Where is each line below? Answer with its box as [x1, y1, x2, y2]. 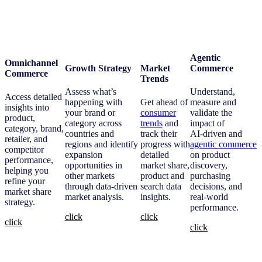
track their [140, 128, 177, 139]
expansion [64, 149, 102, 160]
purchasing [190, 170, 230, 181]
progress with [140, 139, 190, 149]
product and [140, 170, 184, 181]
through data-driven [64, 181, 137, 191]
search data [140, 181, 181, 191]
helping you [5, 165, 49, 175]
